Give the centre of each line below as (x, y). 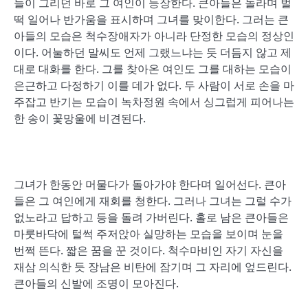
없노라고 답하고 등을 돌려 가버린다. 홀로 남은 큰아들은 (151, 217)
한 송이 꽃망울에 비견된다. (80, 118)
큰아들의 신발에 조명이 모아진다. (96, 283)
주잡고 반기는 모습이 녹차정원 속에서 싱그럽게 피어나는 (154, 102)
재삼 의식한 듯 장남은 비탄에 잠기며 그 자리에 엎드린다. (153, 267)
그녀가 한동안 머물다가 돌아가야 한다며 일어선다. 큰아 (150, 184)
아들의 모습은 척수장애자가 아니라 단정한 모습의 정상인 (154, 36)
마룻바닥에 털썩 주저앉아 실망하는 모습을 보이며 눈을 (148, 234)
